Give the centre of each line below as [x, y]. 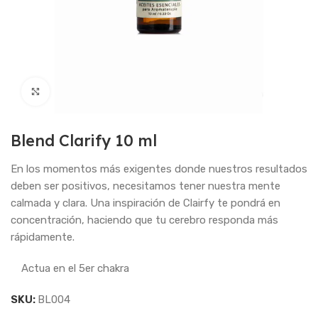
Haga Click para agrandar [110, 91]
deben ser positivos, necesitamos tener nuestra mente [146, 186]
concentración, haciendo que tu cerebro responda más [144, 220]
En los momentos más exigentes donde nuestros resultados [159, 169]
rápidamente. [43, 237]
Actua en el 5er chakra [75, 268]
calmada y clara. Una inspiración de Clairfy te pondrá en [146, 203]
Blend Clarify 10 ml [84, 141]
